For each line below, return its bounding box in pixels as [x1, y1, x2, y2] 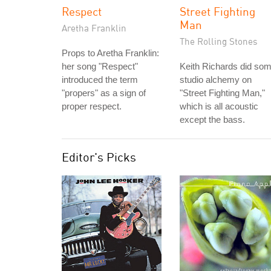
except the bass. [180, 114, 245, 125]
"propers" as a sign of [62, 88, 146, 98]
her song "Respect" [62, 61, 138, 71]
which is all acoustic [180, 101, 258, 111]
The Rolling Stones [180, 36, 258, 47]
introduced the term [62, 74, 138, 85]
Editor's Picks [62, 149, 136, 165]
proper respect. [62, 101, 122, 111]
